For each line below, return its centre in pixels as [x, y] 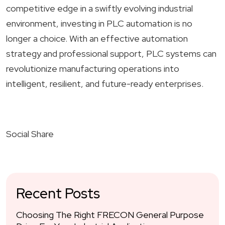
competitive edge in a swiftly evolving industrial [99, 8]
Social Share [30, 134]
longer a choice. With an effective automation [97, 38]
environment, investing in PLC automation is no [99, 23]
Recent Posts [58, 193]
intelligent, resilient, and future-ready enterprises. [105, 84]
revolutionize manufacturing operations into [93, 69]
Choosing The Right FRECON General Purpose [110, 215]
